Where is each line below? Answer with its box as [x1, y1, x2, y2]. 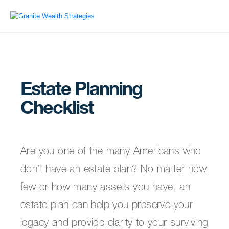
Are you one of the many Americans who [20, 147, 201, 157]
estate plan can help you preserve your [20, 201, 193, 211]
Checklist [20, 101, 94, 119]
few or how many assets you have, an [20, 183, 190, 193]
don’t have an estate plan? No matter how [20, 165, 207, 175]
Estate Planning [20, 82, 142, 100]
